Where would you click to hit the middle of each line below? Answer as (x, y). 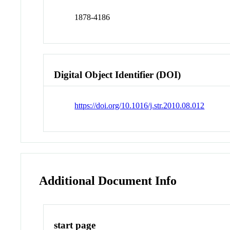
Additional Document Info (108, 181)
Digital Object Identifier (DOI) (118, 74)
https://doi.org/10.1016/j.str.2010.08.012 (140, 106)
